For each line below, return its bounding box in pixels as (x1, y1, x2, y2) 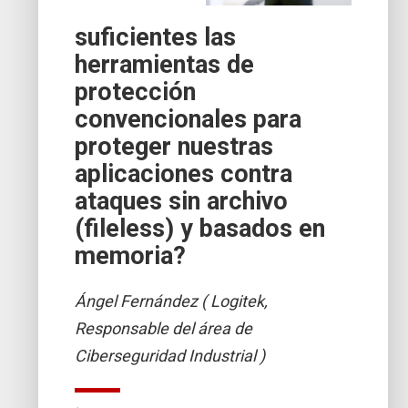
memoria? (75, 240, 187, 270)
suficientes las (75, 22, 237, 52)
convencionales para (75, 104, 302, 134)
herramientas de (75, 49, 255, 79)
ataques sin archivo (75, 186, 289, 216)
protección (75, 76, 197, 107)
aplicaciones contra (75, 158, 293, 189)
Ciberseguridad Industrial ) (75, 345, 266, 365)
